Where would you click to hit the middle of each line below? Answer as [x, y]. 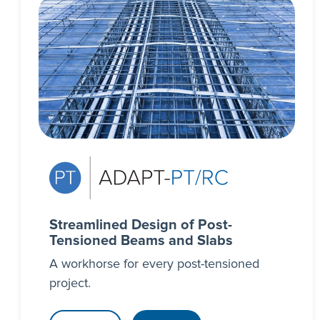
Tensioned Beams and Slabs [141, 240]
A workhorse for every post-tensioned [154, 264]
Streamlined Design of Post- [140, 225]
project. [70, 283]
